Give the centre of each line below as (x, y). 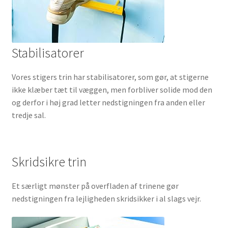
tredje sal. (28, 115)
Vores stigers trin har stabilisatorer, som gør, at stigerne (110, 77)
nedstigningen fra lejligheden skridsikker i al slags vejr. (106, 199)
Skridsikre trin (49, 162)
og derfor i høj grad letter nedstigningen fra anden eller (108, 102)
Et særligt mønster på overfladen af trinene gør (95, 186)
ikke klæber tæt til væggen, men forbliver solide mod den (112, 89)
